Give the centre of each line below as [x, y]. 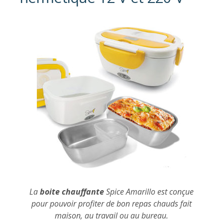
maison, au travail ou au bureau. [111, 215]
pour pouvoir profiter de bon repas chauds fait [111, 203]
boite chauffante [72, 191]
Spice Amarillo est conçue [149, 191]
